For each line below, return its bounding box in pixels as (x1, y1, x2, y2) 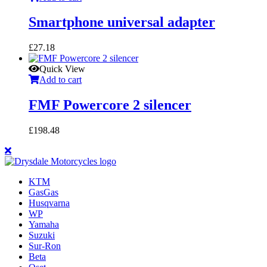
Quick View (39, 64, 85, 74)
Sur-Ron (29, 241, 61, 252)
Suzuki (29, 230, 55, 241)
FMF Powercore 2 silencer (29, 97, 191, 113)
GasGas (29, 187, 58, 198)
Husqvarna (29, 198, 70, 209)
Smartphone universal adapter (29, 14, 215, 30)
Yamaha (29, 219, 59, 230)
